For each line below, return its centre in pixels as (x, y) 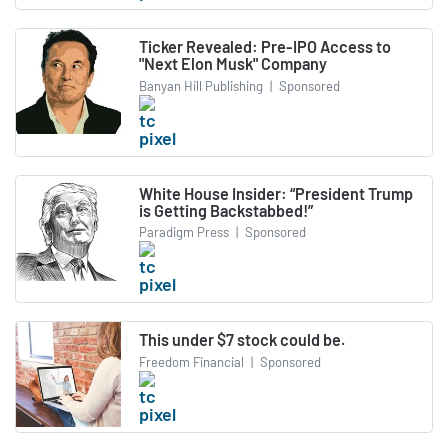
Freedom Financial (191, 361)
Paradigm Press (184, 232)
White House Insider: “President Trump (276, 193)
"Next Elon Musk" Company (233, 64)
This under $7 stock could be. (242, 340)
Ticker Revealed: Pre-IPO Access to (265, 47)
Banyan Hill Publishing (201, 85)
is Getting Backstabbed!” (226, 210)
